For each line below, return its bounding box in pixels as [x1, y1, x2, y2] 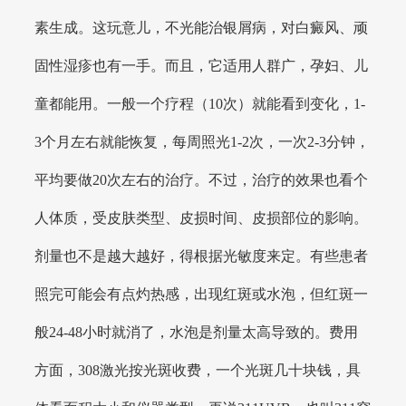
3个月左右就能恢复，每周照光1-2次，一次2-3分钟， [34, 133, 371, 150]
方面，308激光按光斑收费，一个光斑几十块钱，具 [34, 362, 362, 378]
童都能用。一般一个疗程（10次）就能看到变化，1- [34, 95, 366, 111]
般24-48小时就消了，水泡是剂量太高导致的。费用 [34, 324, 359, 340]
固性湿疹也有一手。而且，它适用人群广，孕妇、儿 [34, 57, 369, 73]
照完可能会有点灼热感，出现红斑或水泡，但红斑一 [34, 285, 369, 302]
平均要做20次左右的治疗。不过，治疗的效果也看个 [34, 171, 369, 188]
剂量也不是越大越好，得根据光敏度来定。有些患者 [34, 247, 369, 264]
